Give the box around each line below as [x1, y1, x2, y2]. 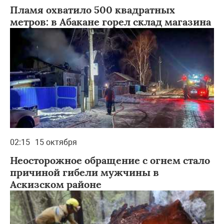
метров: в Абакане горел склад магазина [10, 15, 211, 28]
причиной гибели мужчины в [10, 165, 159, 178]
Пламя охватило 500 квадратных [10, 3, 175, 16]
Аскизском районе [10, 177, 101, 190]
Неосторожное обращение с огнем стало [10, 153, 210, 166]
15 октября [35, 137, 77, 147]
